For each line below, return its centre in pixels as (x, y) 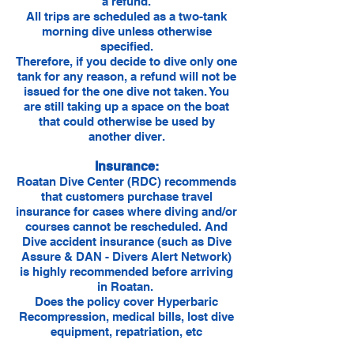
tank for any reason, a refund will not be (126, 76)
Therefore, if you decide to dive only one (126, 61)
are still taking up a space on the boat (126, 106)
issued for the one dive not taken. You (126, 91)
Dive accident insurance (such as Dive (126, 241)
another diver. (126, 136)
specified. (126, 46)
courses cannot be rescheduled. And (126, 226)
